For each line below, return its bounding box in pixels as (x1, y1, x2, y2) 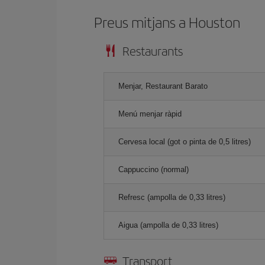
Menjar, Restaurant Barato (118, 82, 208, 91)
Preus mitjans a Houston (94, 12, 241, 32)
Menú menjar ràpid (118, 109, 182, 118)
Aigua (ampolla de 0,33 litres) (118, 221, 218, 230)
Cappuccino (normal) (118, 165, 189, 174)
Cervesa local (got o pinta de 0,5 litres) (118, 137, 251, 146)
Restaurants (122, 42, 183, 59)
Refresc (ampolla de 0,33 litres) (118, 193, 225, 202)
